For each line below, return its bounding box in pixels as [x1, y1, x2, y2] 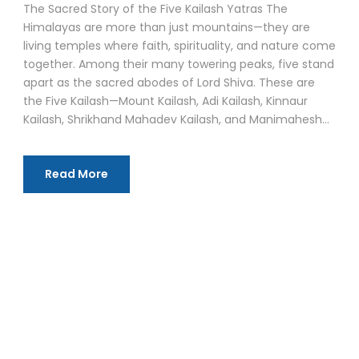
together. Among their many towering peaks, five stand [23, 56, 334, 73]
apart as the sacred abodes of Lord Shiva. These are [23, 75, 315, 91]
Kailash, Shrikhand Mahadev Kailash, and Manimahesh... [23, 111, 329, 128]
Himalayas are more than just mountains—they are [23, 19, 310, 36]
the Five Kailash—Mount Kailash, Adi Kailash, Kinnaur [23, 93, 308, 110]
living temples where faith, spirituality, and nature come [23, 38, 336, 54]
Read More [45, 166, 108, 183]
